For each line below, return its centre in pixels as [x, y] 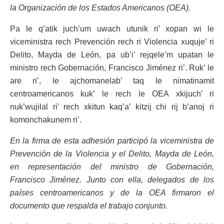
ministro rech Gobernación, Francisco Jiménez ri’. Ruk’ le [112, 68]
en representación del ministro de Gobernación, [112, 167]
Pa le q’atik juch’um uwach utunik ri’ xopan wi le [112, 29]
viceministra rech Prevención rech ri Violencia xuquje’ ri [112, 42]
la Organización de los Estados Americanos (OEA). [100, 8]
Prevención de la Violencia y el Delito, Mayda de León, [112, 154]
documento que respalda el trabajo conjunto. [89, 206]
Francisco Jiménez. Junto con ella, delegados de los [112, 180]
